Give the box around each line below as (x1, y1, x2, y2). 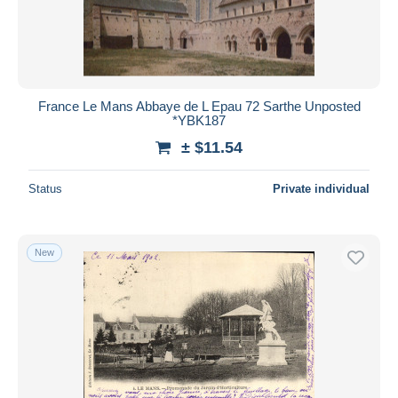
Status (28, 181, 62, 195)
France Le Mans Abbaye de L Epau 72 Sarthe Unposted (37, 98, 361, 114)
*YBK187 (172, 112, 226, 128)
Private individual (273, 181, 370, 195)
